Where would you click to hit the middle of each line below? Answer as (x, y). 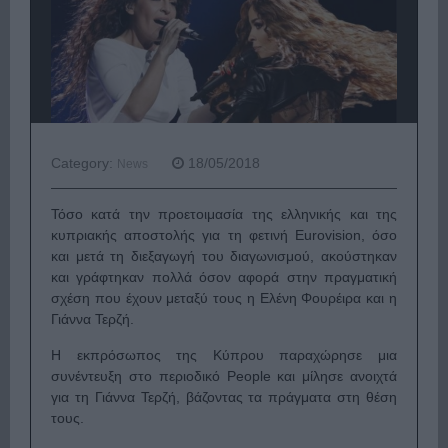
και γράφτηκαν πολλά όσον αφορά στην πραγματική (224, 277)
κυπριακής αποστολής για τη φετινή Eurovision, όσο (224, 235)
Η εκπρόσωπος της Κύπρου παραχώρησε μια (224, 355)
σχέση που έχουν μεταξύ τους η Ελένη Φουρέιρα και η (224, 298)
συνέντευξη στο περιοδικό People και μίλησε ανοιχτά (224, 376)
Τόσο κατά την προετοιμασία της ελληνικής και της (224, 214)
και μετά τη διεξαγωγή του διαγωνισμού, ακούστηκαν (224, 256)
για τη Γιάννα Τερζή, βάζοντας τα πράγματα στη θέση (224, 397)
